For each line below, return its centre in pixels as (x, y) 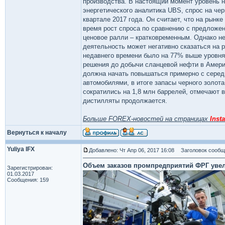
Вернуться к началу (37, 133)
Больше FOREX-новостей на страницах (146, 119)
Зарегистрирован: (30, 168)
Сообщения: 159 (28, 180)
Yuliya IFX (21, 149)
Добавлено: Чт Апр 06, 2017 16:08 (132, 150)
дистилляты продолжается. (126, 101)
